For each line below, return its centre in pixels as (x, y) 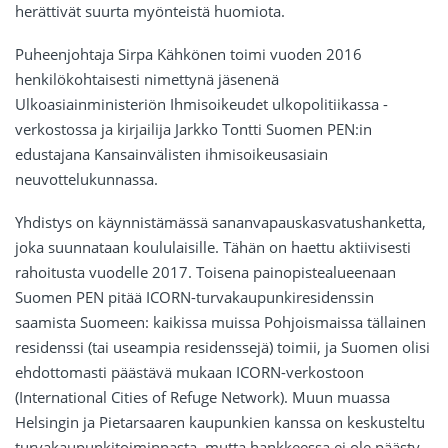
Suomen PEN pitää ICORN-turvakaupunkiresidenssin (194, 297)
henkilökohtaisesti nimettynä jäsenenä (147, 79)
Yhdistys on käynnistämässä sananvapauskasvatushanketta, (220, 222)
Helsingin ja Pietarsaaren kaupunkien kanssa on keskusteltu (220, 422)
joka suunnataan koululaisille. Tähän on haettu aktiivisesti (213, 247)
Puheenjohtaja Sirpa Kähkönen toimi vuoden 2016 (188, 54)
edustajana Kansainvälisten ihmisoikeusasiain (171, 154)
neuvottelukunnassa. (86, 179)
